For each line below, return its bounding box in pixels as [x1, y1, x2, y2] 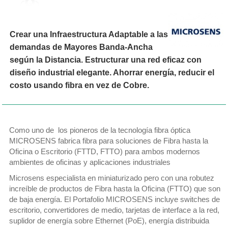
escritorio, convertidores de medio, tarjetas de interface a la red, [9, 206, 220, 215]
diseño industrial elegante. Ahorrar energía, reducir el [10, 68, 215, 77]
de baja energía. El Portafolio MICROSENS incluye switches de [9, 195, 220, 204]
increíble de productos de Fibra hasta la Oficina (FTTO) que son [9, 185, 221, 193]
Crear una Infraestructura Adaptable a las [10, 30, 168, 39]
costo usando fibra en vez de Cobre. [10, 81, 150, 90]
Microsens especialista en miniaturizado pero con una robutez [9, 174, 215, 183]
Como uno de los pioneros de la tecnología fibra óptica [9, 126, 191, 135]
